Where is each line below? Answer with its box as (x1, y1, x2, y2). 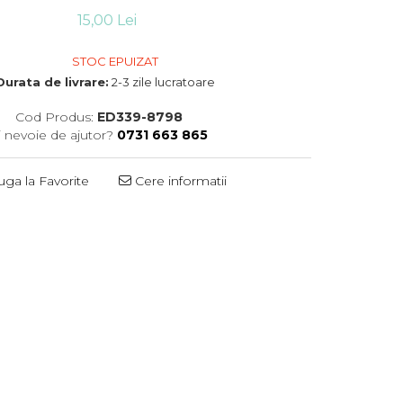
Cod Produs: (14, 109, 94, 125)
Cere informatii (131, 173, 228, 189)
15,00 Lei (77, 12, 138, 29)
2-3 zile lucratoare (109, 75, 216, 89)
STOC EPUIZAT (68, 54, 158, 68)
